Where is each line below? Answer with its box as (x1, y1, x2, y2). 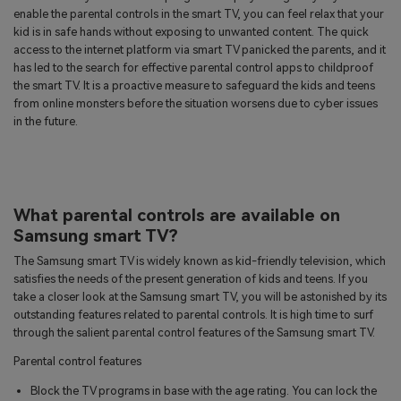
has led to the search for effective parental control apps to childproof (13, 61, 373, 75)
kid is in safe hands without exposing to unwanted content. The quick (13, 25, 369, 39)
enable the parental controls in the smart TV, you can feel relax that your (13, 7, 384, 21)
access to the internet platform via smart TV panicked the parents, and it (13, 43, 386, 57)
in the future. (13, 115, 78, 129)
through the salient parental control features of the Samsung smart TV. (13, 325, 375, 339)
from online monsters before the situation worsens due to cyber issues (13, 97, 378, 111)
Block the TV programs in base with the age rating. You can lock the (30, 384, 378, 398)
